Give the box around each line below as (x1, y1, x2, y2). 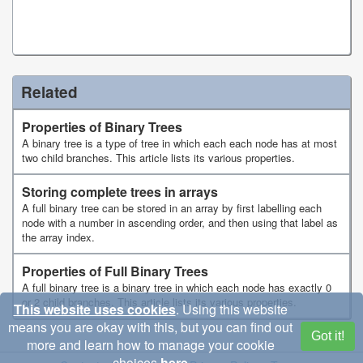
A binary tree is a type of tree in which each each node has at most (22, 135, 337, 152)
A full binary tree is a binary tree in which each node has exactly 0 (22, 280, 331, 296)
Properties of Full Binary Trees (22, 262, 208, 281)
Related (21, 81, 78, 104)
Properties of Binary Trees (22, 117, 182, 137)
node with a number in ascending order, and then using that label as (22, 215, 338, 231)
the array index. (22, 229, 95, 246)
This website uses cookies (13, 300, 176, 318)
